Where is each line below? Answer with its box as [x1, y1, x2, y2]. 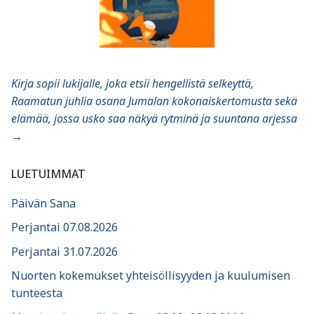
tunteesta [11, 285, 62, 301]
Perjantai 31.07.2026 [11, 243, 118, 259]
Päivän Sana [11, 195, 76, 211]
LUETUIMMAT [11, 165, 86, 182]
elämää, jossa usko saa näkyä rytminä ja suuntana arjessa [11, 110, 297, 126]
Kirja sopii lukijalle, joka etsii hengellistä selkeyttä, [11, 75, 254, 91]
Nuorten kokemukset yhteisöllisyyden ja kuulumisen [11, 268, 290, 284]
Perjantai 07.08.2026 [11, 219, 118, 235]
